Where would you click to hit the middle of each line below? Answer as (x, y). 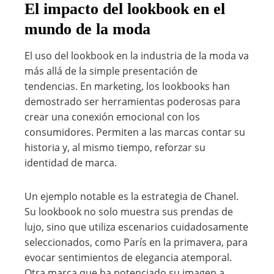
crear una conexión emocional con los (112, 117)
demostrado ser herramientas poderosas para (132, 102)
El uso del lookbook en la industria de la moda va (137, 56)
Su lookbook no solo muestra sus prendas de (129, 212)
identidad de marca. (71, 163)
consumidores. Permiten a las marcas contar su (135, 132)
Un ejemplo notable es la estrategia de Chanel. (131, 196)
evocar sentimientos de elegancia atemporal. (128, 257)
